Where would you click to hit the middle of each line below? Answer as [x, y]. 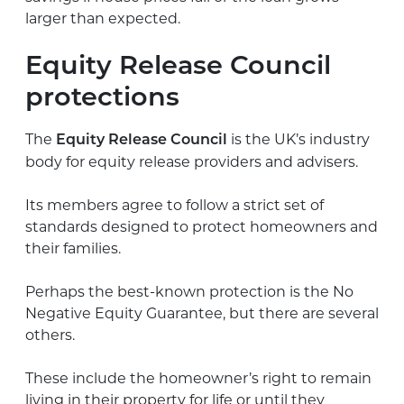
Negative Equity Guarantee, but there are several [202, 313]
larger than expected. [103, 18]
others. [50, 335]
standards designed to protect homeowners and [202, 226]
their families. [73, 248]
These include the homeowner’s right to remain [198, 378]
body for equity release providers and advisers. [192, 161]
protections [102, 98]
